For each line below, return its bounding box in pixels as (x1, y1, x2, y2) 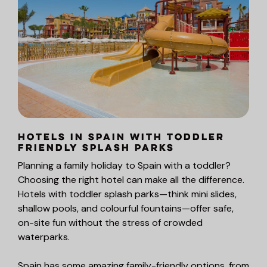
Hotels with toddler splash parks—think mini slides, (18, 187, 237, 200)
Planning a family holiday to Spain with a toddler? (18, 159, 231, 172)
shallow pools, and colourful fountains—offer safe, (18, 201, 234, 215)
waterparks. (18, 230, 70, 243)
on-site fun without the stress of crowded (18, 216, 203, 229)
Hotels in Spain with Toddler (18, 130, 225, 145)
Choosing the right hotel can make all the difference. (18, 173, 244, 186)
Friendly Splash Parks (18, 141, 175, 156)
